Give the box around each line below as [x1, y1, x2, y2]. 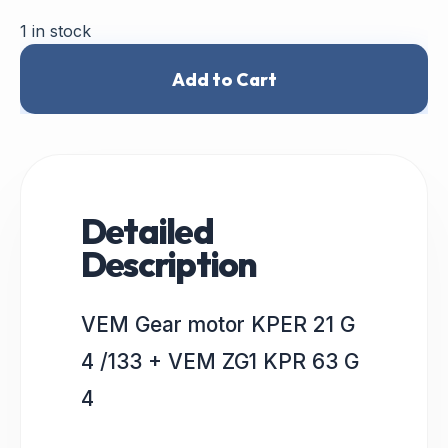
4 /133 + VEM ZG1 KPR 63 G [81, 349, 359, 374]
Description [81, 242, 257, 286]
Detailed [81, 209, 213, 253]
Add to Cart [171, 67, 277, 91]
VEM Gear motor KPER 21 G [81, 312, 355, 337]
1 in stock [20, 21, 91, 41]
